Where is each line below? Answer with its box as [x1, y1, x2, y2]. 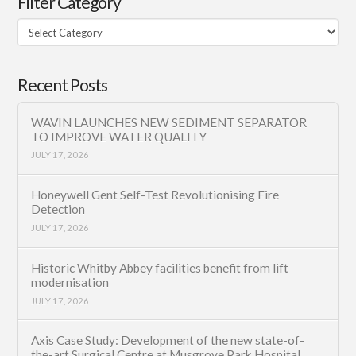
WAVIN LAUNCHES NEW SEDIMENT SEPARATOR [31, 114, 308, 130]
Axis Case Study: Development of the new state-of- [31, 333, 305, 348]
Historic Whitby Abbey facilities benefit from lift [31, 260, 289, 275]
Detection [31, 202, 86, 217]
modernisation [31, 274, 110, 289]
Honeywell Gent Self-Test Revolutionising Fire [31, 188, 280, 203]
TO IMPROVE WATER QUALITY [31, 129, 207, 144]
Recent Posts [17, 75, 108, 95]
